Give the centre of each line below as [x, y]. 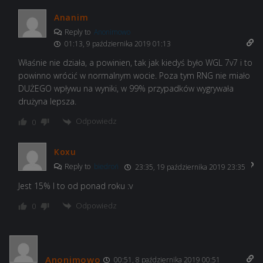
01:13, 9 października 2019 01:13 [117, 44]
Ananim [71, 18]
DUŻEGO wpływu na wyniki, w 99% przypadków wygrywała [126, 89]
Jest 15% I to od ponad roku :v [75, 186]
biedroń [106, 166]
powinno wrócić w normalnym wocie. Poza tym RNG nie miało [134, 76]
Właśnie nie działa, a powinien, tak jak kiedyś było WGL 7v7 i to [135, 63]
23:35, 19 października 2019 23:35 [189, 167]
